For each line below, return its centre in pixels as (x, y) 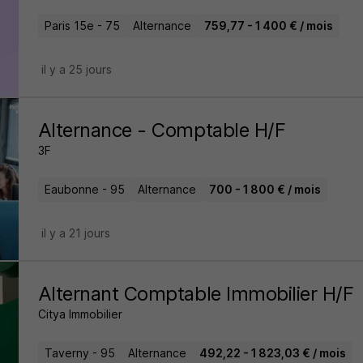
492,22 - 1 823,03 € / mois (272, 353)
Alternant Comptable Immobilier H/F (196, 294)
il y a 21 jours (75, 233)
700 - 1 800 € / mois (265, 189)
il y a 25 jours (76, 69)
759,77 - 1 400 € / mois (268, 26)
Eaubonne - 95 (84, 189)
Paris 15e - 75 (82, 26)
